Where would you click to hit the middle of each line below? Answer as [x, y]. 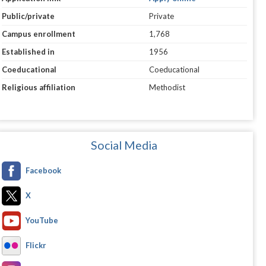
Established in [28, 52]
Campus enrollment [38, 34]
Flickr [36, 246]
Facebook [43, 171]
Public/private [28, 16]
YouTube [42, 221]
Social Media [124, 145]
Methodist [167, 88]
